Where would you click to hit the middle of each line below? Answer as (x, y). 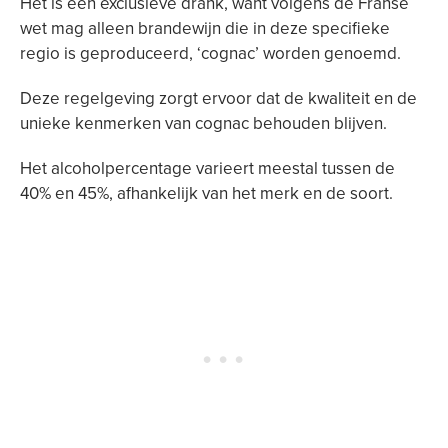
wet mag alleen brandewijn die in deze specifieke (205, 28)
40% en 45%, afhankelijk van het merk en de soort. (206, 193)
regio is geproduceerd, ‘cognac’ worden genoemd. (210, 53)
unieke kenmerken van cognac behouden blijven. (203, 123)
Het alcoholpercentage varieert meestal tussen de (207, 168)
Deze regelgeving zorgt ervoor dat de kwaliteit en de (218, 98)
